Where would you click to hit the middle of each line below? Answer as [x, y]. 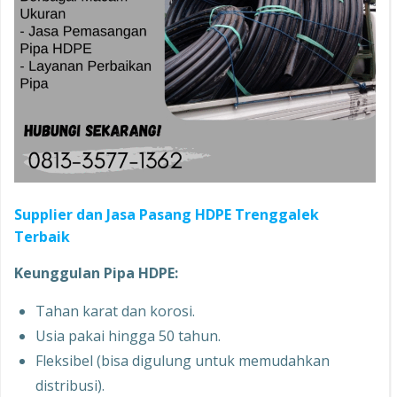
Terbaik [42, 237]
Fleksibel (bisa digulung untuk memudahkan [183, 361]
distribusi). [70, 385]
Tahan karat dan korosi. [115, 311]
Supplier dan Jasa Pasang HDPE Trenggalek [167, 214]
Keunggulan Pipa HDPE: [96, 273]
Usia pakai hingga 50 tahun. [128, 336]
